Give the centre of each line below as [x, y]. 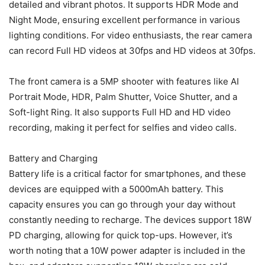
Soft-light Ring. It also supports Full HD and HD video [120, 112]
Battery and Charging [53, 159]
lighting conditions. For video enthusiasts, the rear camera [130, 35]
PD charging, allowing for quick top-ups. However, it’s [121, 235]
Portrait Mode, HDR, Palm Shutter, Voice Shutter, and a [123, 97]
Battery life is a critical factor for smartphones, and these [127, 174]
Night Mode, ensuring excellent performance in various [125, 20]
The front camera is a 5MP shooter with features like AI [124, 82]
